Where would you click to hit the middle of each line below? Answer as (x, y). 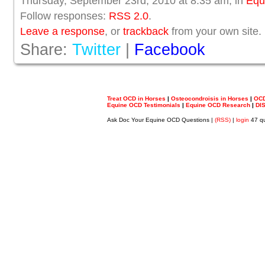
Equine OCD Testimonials (144, 105)
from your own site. (215, 31)
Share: (46, 50)
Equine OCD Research (218, 105)
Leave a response (62, 31)
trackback (146, 31)
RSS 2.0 (129, 16)
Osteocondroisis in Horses (210, 99)
